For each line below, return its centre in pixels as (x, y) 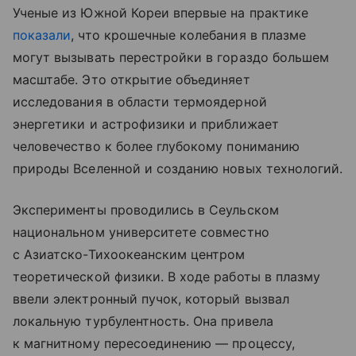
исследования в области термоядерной (140, 102)
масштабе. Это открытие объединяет (132, 80)
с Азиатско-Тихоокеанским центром (129, 255)
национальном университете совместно (141, 232)
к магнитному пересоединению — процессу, (154, 344)
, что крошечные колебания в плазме (189, 35)
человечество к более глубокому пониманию (156, 147)
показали (42, 35)
